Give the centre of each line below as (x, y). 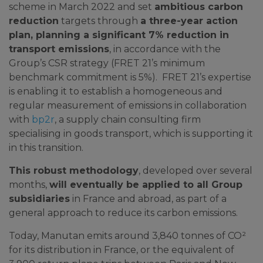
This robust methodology (74, 171)
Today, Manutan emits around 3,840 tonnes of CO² (127, 236)
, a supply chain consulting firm (128, 119)
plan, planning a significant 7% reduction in (119, 35)
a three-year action (189, 21)
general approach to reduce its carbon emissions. (124, 213)
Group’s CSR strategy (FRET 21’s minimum (107, 63)
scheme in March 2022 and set (82, 7)
